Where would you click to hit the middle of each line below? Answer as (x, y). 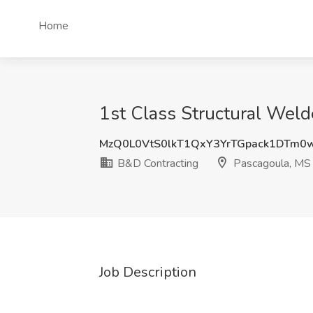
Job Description (148, 272)
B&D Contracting (156, 163)
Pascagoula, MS (271, 163)
